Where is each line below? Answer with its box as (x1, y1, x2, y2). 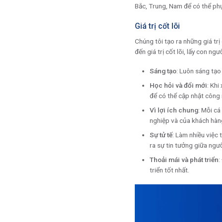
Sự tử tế (150, 131, 172, 139)
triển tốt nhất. (150, 166, 189, 174)
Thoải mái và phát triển (150, 156, 219, 164)
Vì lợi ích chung (150, 106, 198, 114)
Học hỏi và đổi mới (150, 81, 207, 89)
